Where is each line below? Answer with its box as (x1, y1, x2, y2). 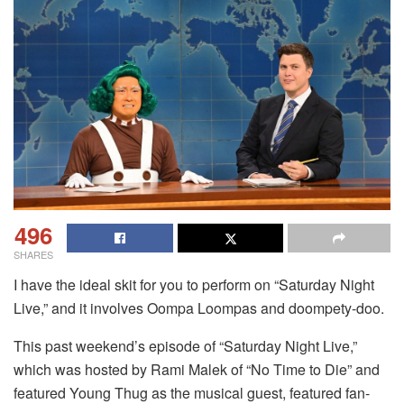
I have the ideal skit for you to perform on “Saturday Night (14, 273, 374, 295)
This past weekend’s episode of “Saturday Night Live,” (14, 335, 357, 356)
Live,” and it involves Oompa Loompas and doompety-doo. (14, 297, 384, 318)
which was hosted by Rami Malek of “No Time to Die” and (14, 358, 380, 380)
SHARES (14, 246, 53, 262)
